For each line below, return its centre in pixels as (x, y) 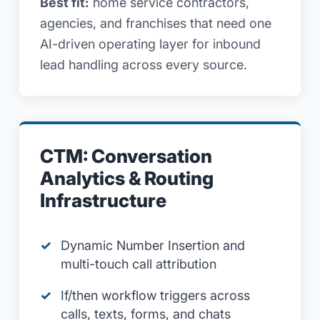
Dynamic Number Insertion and (152, 245)
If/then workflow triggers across (155, 295)
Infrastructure (103, 200)
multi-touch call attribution (138, 264)
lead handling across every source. (143, 65)
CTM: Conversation (126, 156)
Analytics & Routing (126, 178)
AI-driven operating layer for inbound (150, 44)
